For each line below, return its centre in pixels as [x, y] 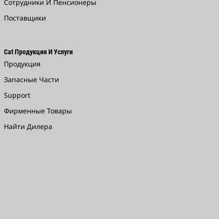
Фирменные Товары [38, 111]
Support [17, 95]
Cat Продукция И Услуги [38, 52]
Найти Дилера [28, 127]
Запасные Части [31, 80]
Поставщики [25, 18]
